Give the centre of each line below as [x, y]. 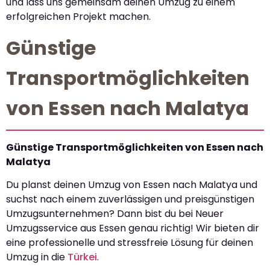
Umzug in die [37, 257]
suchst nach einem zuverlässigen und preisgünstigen [130, 199]
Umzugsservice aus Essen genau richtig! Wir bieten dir [133, 228]
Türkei [82, 257]
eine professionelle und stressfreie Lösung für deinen [130, 243]
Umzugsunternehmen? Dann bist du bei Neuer [115, 214]
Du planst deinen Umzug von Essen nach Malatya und [132, 185]
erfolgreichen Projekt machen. [78, 17]
